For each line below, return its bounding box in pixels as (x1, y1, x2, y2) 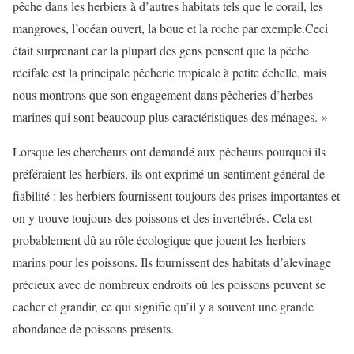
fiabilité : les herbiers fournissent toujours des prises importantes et (13, 187, 340, 204)
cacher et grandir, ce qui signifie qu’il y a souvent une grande (13, 298, 314, 314)
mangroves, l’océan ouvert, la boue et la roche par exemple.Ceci (13, 20, 328, 36)
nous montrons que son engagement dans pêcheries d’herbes (13, 86, 313, 103)
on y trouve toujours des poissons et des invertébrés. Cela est (13, 209, 312, 226)
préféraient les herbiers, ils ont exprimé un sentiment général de (13, 165, 325, 182)
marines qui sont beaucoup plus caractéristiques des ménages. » (13, 108, 328, 125)
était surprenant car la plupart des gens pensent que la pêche (13, 42, 309, 58)
